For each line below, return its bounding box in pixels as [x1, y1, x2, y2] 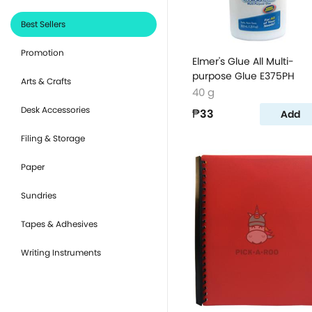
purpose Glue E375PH [192, 69, 295, 83]
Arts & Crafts [21, 75, 71, 87]
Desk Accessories [21, 104, 90, 116]
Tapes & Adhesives [21, 218, 97, 230]
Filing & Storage [21, 132, 85, 144]
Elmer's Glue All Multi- [192, 54, 294, 68]
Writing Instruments [21, 247, 101, 258]
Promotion [21, 47, 64, 58]
